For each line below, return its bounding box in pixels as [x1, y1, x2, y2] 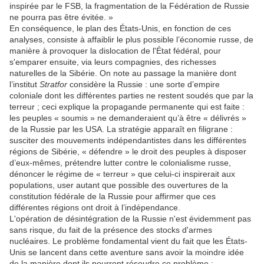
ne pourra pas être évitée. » [9, 12, 113, 22]
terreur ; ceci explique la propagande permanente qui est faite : [9, 102, 245, 112]
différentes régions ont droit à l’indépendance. [9, 203, 180, 213]
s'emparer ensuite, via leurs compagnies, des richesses [9, 57, 216, 67]
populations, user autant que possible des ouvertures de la [9, 180, 228, 190]
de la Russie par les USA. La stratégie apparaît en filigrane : [9, 124, 233, 134]
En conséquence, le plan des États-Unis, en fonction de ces [9, 24, 231, 34]
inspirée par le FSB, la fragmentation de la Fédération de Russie [9, 1, 249, 11]
